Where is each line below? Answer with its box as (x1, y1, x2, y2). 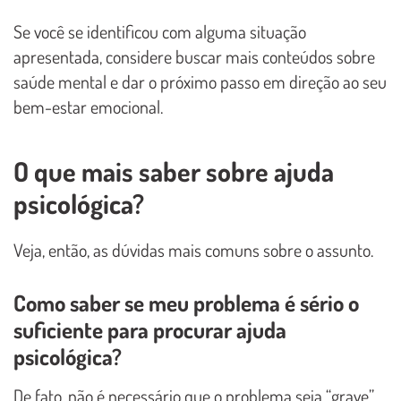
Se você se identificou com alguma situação (13, 20, 306, 44)
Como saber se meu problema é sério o (13, 288, 359, 318)
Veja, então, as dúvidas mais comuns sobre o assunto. (13, 238, 373, 262)
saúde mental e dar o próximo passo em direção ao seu (13, 70, 387, 94)
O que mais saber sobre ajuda (13, 154, 334, 189)
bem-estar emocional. (13, 95, 163, 119)
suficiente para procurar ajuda (13, 315, 286, 345)
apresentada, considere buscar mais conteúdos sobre (13, 45, 375, 69)
